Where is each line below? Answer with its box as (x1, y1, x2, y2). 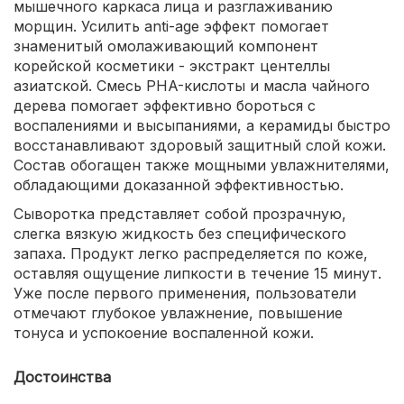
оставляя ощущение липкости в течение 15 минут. (14, 263, 381, 282)
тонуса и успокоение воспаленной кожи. (14, 323, 314, 342)
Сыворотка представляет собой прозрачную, (14, 204, 346, 223)
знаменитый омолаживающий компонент (14, 36, 318, 55)
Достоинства (14, 367, 111, 386)
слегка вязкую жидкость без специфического (14, 224, 346, 243)
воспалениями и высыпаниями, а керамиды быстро (14, 115, 390, 134)
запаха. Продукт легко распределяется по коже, (14, 243, 368, 262)
